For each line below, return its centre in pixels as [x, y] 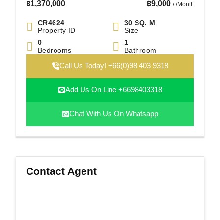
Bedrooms [55, 50]
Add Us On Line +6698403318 [114, 90]
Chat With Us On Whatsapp [114, 114]
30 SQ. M [140, 23]
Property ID [57, 31]
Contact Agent [61, 172]
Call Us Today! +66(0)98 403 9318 [114, 66]
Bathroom [140, 50]
